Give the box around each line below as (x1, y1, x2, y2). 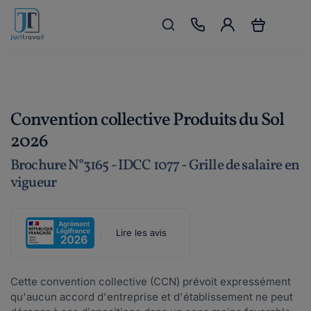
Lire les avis (115, 227, 167, 238)
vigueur (10, 173, 57, 193)
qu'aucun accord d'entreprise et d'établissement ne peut (10, 290, 293, 303)
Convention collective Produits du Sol (10, 108, 284, 133)
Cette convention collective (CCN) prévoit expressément (10, 275, 291, 288)
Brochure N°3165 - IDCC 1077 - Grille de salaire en (10, 155, 300, 176)
